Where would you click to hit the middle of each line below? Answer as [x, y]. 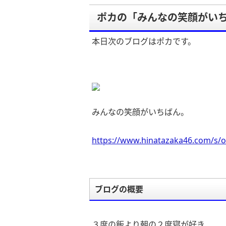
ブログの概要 [119, 189]
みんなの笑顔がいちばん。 [140, 112]
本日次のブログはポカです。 [144, 41]
